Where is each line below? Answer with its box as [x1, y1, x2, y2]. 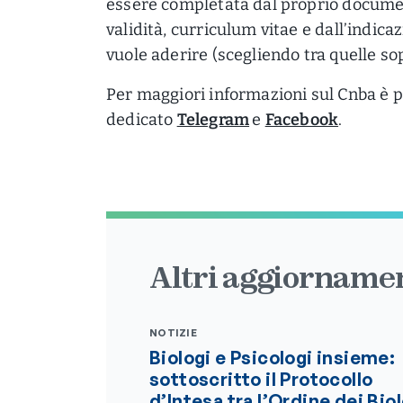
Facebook [264, 110, 339, 130]
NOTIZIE [149, 327, 197, 339]
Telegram [176, 110, 250, 130]
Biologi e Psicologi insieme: [149, 346, 396, 369]
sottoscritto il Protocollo [149, 368, 373, 390]
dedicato [106, 110, 177, 130]
